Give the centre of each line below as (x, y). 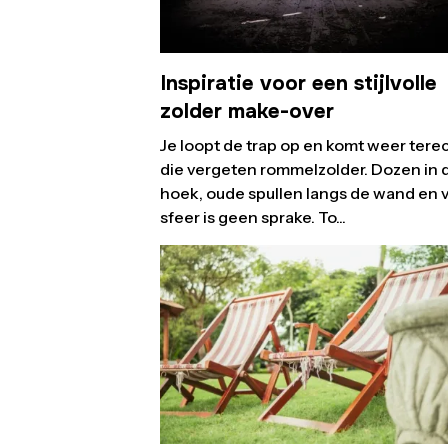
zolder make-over (247, 111)
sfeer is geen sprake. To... (253, 217)
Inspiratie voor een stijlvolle (298, 83)
